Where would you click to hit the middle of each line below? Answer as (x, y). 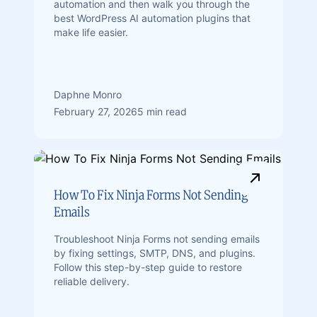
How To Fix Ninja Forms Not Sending (151, 195)
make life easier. (91, 32)
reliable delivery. (92, 281)
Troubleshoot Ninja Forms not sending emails (157, 239)
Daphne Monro (88, 94)
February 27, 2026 (96, 111)
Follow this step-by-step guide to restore (148, 267)
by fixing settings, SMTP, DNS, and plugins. (155, 253)
